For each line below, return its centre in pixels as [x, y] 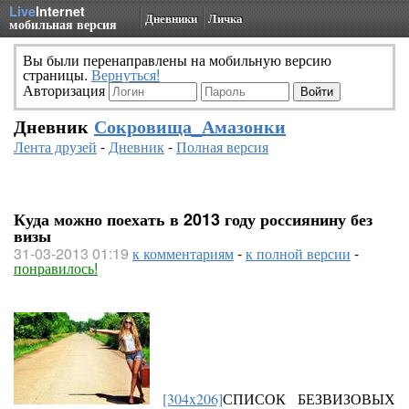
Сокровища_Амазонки [190, 126]
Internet [60, 11]
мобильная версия [63, 24]
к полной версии [298, 253]
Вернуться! [126, 74]
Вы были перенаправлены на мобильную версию [177, 60]
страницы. [57, 74]
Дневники [171, 18]
